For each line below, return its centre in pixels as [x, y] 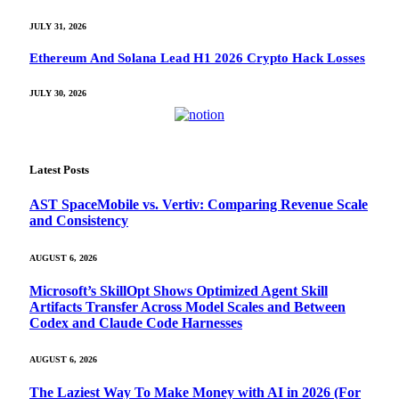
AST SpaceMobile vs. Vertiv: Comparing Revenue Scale [199, 205]
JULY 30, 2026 [58, 94]
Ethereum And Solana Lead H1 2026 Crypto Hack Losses [197, 58]
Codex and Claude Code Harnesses [136, 322]
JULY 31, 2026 [58, 27]
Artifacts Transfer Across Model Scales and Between [187, 306]
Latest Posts [59, 170]
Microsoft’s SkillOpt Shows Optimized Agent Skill [179, 290]
